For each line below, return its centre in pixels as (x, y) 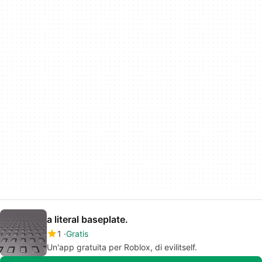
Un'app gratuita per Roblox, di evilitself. (122, 247)
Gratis (77, 233)
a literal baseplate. (87, 219)
